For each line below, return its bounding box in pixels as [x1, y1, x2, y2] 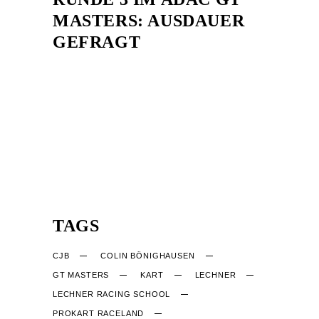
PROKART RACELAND [53, 308, 145, 318]
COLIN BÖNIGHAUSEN [100, 251, 195, 260]
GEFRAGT [53, 32, 141, 51]
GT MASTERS [53, 270, 110, 279]
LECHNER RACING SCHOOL [53, 289, 171, 298]
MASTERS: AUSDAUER [53, 11, 245, 30]
